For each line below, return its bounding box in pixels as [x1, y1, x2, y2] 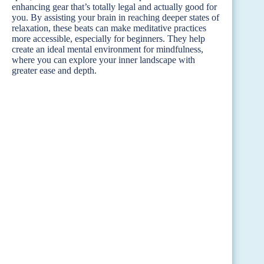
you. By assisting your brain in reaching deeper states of [12, 12, 219, 22]
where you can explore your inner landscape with [12, 54, 195, 65]
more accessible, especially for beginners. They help [12, 33, 205, 44]
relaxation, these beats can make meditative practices [12, 22, 206, 33]
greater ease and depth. [12, 65, 97, 75]
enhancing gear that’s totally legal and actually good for [12, 1, 217, 12]
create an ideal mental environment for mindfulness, [12, 44, 203, 54]
